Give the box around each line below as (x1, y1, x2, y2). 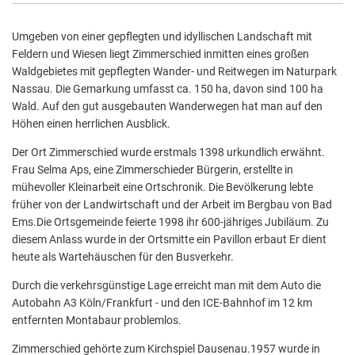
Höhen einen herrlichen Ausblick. (12, 117, 170, 130)
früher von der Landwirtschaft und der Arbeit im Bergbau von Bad (12, 198, 332, 211)
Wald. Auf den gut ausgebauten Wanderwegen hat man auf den (12, 100, 323, 113)
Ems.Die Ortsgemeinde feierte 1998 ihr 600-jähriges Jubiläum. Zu (12, 216, 329, 228)
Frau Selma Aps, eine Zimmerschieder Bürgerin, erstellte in (12, 163, 293, 176)
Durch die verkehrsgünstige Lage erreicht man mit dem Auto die (12, 279, 321, 292)
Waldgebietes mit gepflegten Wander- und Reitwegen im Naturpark (12, 65, 337, 78)
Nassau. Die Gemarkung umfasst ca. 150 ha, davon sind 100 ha (12, 82, 323, 95)
